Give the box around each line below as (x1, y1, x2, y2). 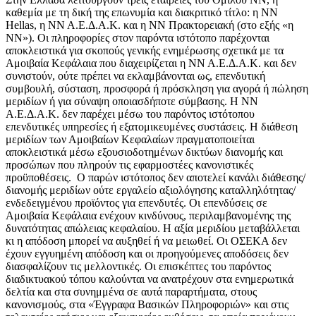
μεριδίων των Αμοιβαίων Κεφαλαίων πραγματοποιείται (6, 133, 255, 146)
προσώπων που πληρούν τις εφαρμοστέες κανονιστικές (6, 159, 253, 171)
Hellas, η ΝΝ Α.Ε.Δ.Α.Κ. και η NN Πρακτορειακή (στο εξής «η (6, 19, 293, 32)
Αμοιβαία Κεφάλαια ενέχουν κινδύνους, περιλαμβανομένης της (6, 209, 291, 222)
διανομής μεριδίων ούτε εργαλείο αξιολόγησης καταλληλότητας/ (6, 184, 296, 197)
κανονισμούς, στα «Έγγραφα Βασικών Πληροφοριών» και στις (6, 298, 288, 311)
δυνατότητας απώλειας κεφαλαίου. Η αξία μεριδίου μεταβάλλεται (6, 222, 300, 235)
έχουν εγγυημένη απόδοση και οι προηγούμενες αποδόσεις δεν (6, 248, 288, 260)
